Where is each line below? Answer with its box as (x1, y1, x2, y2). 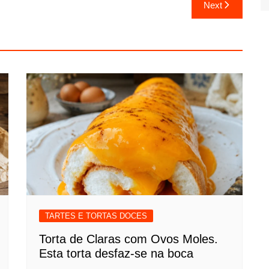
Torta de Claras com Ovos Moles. (39, 232, 218, 246)
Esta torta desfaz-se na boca (39, 246, 193, 260)
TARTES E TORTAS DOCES (45, 211, 147, 220)
